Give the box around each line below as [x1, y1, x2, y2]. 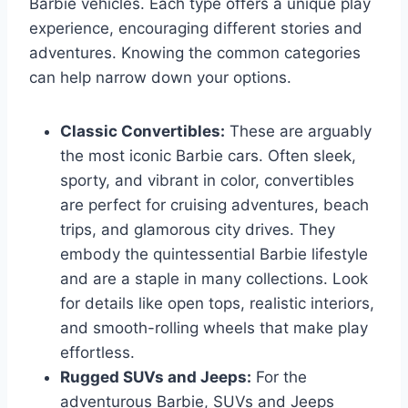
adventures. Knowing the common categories [29, 43, 361, 62]
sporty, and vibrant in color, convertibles [60, 170, 354, 189]
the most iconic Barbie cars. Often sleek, [60, 146, 356, 165]
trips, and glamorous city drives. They [60, 219, 335, 239]
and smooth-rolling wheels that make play [60, 318, 368, 337]
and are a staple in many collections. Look [60, 269, 368, 288]
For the [251, 367, 307, 386]
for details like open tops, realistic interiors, [60, 293, 374, 312]
